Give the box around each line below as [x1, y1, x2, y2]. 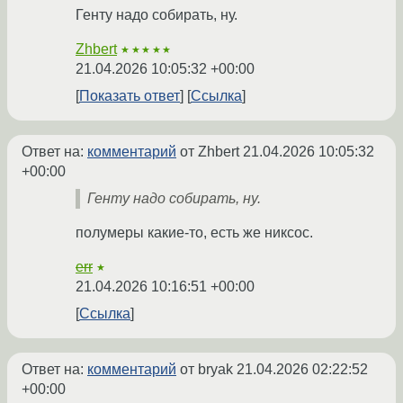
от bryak [176, 361, 237, 377]
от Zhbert [176, 143, 243, 159]
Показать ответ [79, 87, 180, 103]
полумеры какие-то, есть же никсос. [76, 224, 313, 240]
